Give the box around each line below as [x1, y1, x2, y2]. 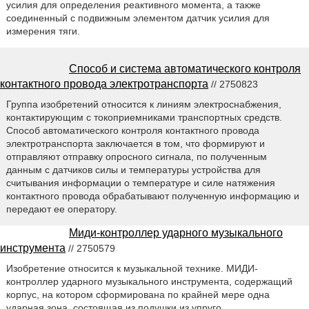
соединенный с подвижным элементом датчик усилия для [6, 12, 270, 24]
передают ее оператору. [6, 203, 117, 215]
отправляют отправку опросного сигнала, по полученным [6, 151, 267, 163]
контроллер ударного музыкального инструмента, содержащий [6, 275, 292, 287]
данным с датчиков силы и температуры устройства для [6, 164, 261, 176]
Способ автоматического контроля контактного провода [6, 125, 259, 137]
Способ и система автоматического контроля [69, 63, 301, 75]
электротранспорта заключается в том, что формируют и [6, 138, 265, 150]
